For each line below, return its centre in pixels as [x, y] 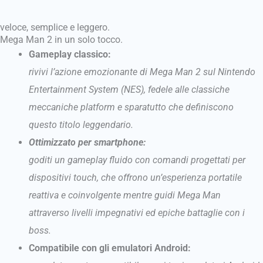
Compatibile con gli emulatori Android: [110, 248]
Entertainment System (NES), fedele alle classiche [129, 89]
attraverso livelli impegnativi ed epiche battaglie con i [137, 213]
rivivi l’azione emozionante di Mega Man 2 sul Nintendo [142, 72]
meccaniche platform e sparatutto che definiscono [131, 107]
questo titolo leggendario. [81, 124]
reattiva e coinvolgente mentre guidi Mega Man [125, 195]
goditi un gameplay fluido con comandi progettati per [137, 160]
